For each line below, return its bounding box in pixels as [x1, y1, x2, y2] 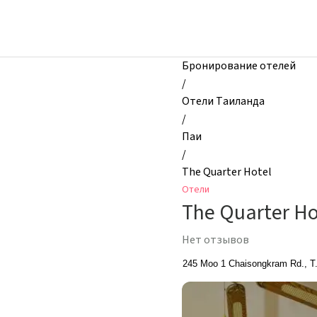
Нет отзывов [182, 232, 249, 248]
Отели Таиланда [182, 93, 265, 109]
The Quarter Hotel [182, 164, 272, 180]
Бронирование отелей [182, 58, 296, 74]
